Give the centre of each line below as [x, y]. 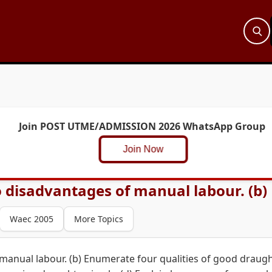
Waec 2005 [32, 219]
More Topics [99, 219]
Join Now [137, 149]
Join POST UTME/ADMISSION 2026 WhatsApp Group [142, 126]
